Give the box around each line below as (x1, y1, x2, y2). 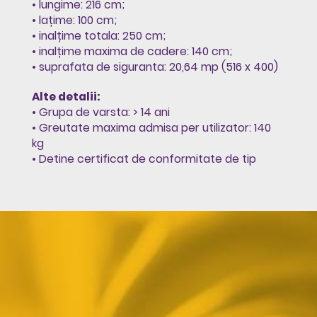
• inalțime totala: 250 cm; (31, 28, 166, 43)
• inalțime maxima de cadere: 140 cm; (31, 43, 232, 59)
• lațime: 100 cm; (31, 12, 117, 28)
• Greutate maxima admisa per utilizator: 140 (31, 120, 271, 135)
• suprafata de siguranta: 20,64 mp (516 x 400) (31, 59, 278, 74)
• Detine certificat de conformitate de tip (31, 151, 256, 166)
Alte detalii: (31, 88, 100, 104)
